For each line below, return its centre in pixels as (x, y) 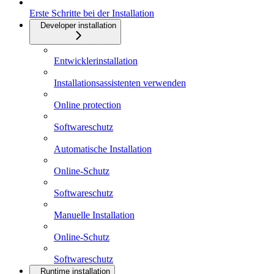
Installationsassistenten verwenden (120, 83)
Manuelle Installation (94, 215)
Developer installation (78, 25)
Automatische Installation (103, 149)
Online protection (87, 105)
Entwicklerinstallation (96, 61)
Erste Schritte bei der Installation (92, 13)
